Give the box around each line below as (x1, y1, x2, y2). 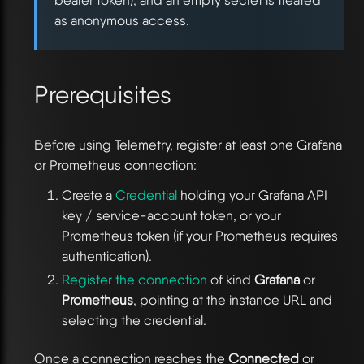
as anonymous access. (54, 12, 189, 29)
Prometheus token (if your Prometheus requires (61, 227, 338, 245)
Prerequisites (34, 80, 171, 110)
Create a (61, 187, 115, 204)
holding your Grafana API (176, 187, 327, 204)
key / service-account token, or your (61, 207, 281, 224)
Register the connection (61, 271, 207, 288)
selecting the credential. (61, 312, 206, 329)
